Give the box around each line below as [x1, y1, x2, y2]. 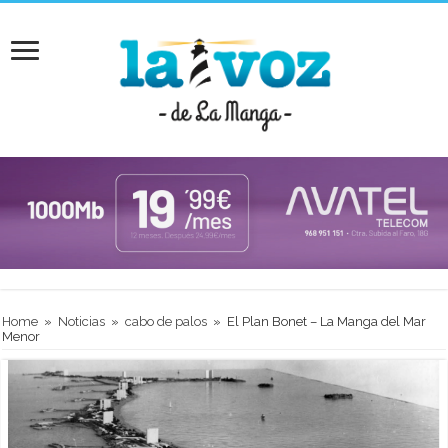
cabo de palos [125, 313, 208, 329]
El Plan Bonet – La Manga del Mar [227, 313, 427, 329]
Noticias [58, 313, 106, 329]
